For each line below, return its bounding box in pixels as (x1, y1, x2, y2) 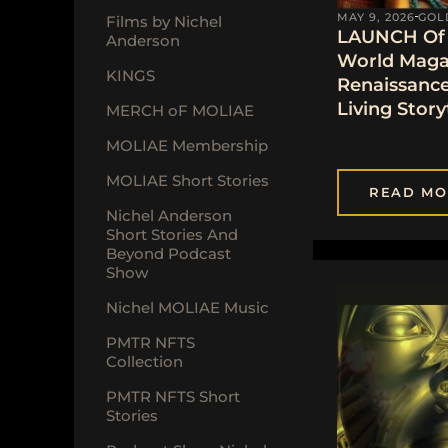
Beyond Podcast (106, 243, 231, 263)
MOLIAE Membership (106, 135, 268, 155)
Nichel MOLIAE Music (106, 297, 269, 317)
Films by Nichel (106, 11, 222, 31)
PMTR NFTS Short (106, 386, 240, 406)
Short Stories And (106, 224, 238, 244)
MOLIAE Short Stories (106, 170, 269, 190)
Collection (106, 351, 183, 371)
